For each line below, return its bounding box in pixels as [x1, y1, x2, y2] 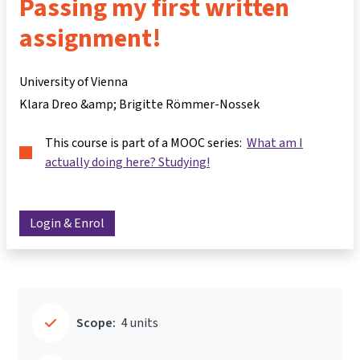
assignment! [19, 21, 162, 55]
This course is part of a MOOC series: [45, 134, 247, 151]
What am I [247, 134, 303, 151]
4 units [121, 314, 158, 332]
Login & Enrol [30, 215, 104, 232]
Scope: [76, 314, 116, 332]
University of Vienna [19, 73, 128, 90]
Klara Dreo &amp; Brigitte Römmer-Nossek [19, 96, 260, 112]
